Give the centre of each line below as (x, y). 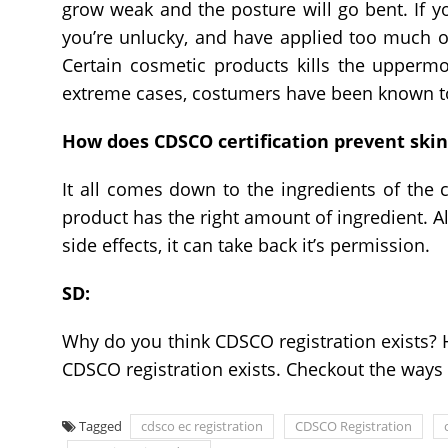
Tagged (102, 425)
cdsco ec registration (202, 425)
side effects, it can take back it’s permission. (246, 244)
